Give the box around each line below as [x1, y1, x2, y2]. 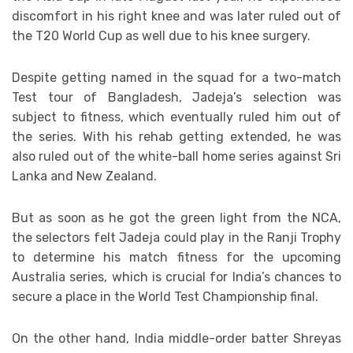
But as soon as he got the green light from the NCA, [12, 210, 341, 226]
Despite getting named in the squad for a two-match [12, 70, 341, 86]
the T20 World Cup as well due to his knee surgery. [12, 28, 310, 44]
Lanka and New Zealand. [12, 169, 157, 184]
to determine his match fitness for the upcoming [12, 250, 341, 266]
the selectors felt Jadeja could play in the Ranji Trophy [12, 230, 341, 246]
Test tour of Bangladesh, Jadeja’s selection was [12, 90, 341, 106]
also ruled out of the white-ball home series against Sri [12, 149, 341, 165]
